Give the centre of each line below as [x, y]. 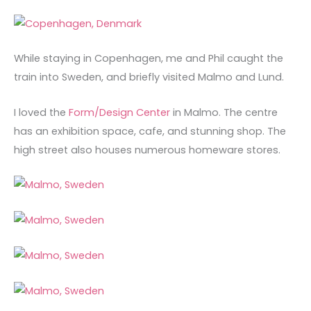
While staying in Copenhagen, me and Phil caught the [149, 59]
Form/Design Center [119, 112]
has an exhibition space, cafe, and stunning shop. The [150, 131]
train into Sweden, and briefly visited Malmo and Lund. [149, 77]
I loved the [41, 112]
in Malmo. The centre [224, 112]
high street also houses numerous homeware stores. [147, 150]
